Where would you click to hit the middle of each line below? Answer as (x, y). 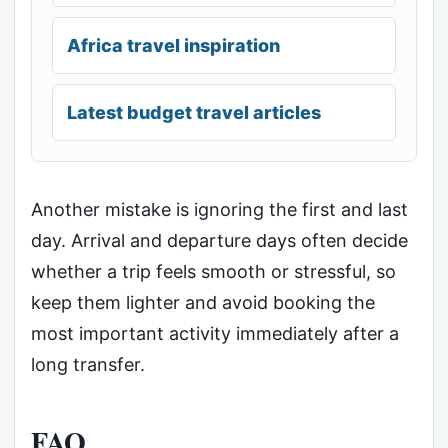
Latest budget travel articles (194, 113)
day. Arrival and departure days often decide (219, 241)
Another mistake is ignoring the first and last (219, 210)
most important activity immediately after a (215, 334)
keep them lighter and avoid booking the (203, 303)
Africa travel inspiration (173, 46)
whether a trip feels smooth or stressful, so (213, 272)
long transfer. (88, 365)
